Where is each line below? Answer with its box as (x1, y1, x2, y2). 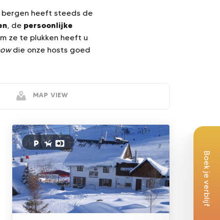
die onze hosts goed (10, 45, 90, 55)
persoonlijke (23, 20, 73, 30)
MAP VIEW (32, 90, 68, 99)
